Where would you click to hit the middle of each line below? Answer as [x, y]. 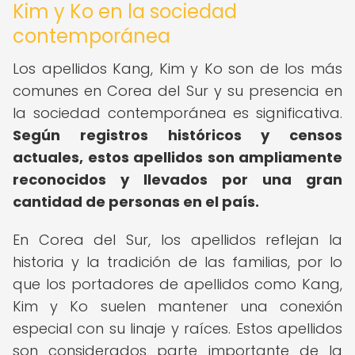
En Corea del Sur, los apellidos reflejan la [177, 240]
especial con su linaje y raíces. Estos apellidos [177, 328]
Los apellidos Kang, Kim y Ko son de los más [177, 69]
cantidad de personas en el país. [136, 202]
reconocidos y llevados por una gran [177, 179]
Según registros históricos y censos [177, 135]
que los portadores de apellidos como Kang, [177, 284]
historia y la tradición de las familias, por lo [177, 262]
